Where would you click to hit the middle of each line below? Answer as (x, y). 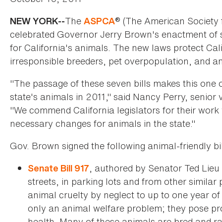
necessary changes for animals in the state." (103, 124)
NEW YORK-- (37, 21)
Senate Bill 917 (58, 168)
